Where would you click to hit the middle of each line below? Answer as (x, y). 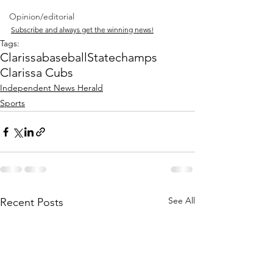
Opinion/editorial (42, 16)
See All (182, 201)
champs (136, 58)
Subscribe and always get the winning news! (82, 30)
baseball (65, 58)
